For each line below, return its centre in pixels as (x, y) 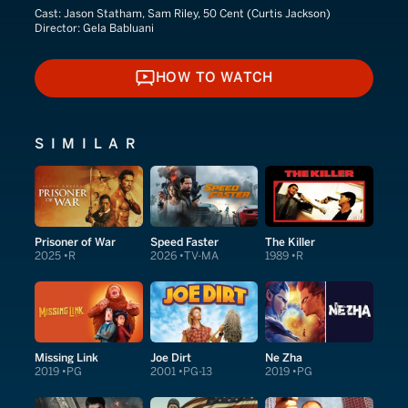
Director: (59, 28)
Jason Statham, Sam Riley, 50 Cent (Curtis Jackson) (197, 14)
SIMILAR (89, 143)
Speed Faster (184, 241)
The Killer (291, 241)
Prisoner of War (75, 241)
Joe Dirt (170, 357)
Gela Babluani (118, 28)
